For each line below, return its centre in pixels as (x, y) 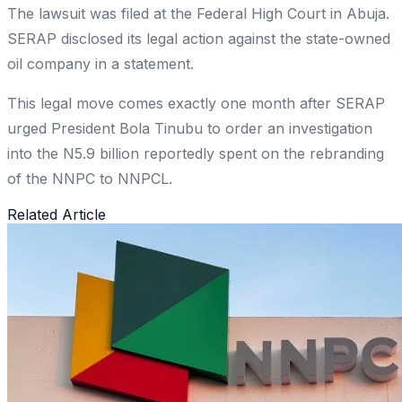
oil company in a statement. (100, 64)
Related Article (57, 215)
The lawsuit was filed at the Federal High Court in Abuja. (198, 14)
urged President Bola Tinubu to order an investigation (190, 129)
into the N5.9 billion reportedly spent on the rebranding (196, 154)
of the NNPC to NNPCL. (90, 179)
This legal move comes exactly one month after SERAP (196, 104)
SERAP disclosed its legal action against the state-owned (199, 39)
